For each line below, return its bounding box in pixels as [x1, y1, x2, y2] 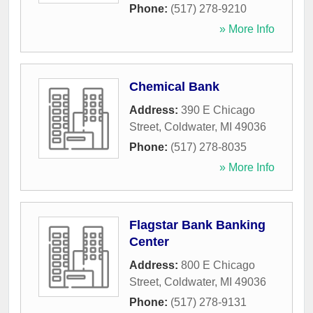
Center [129, 235, 169, 249]
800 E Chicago [181, 259, 255, 272]
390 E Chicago [181, 104, 255, 117]
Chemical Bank [129, 80, 219, 94]
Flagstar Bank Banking [129, 218, 265, 233]
